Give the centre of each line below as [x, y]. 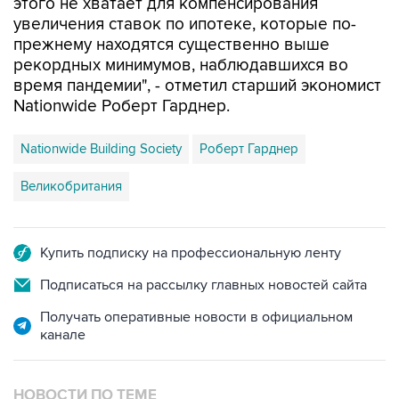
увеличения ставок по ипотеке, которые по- [185, 24]
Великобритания [71, 186]
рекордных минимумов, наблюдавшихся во [181, 65]
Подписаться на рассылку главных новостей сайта [204, 285]
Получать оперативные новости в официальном [196, 317]
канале [63, 335]
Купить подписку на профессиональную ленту [191, 253]
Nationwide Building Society [101, 149]
